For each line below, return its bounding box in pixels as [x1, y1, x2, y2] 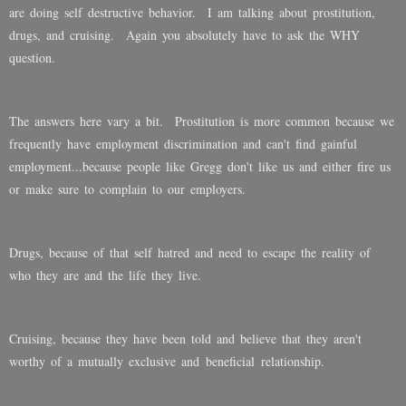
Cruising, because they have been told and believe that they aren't [9, 330, 362, 348]
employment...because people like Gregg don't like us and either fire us [9, 158, 391, 176]
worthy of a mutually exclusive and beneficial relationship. [9, 353, 324, 371]
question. [9, 49, 55, 67]
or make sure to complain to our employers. [9, 180, 246, 198]
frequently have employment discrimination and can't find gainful [9, 135, 357, 153]
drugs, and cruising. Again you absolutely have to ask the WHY [9, 26, 360, 44]
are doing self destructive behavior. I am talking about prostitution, [9, 4, 375, 22]
